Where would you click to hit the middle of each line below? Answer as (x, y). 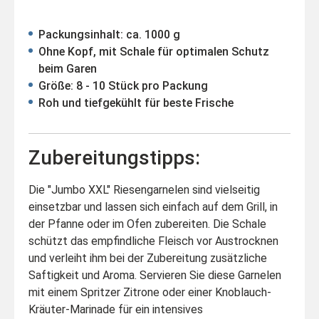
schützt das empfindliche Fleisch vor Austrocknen (153, 241)
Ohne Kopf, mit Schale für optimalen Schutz (154, 51)
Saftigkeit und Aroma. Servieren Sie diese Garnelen (155, 275)
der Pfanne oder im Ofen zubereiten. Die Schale (147, 224)
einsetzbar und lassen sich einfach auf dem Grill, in (153, 206)
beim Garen (68, 68)
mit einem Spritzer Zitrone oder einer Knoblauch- (150, 292)
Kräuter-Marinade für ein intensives (116, 309)
